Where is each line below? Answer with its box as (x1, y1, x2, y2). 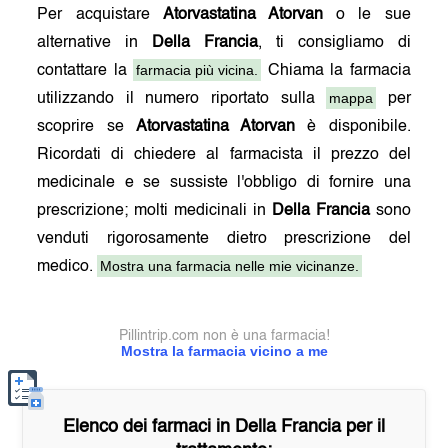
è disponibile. (295, 119, 411, 135)
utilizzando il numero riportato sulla (37, 91, 327, 107)
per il (341, 418, 385, 436)
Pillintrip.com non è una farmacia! (118, 329, 330, 343)
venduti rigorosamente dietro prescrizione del (37, 231, 411, 247)
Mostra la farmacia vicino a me (120, 343, 328, 359)
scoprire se (37, 119, 136, 135)
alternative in (37, 35, 153, 51)
